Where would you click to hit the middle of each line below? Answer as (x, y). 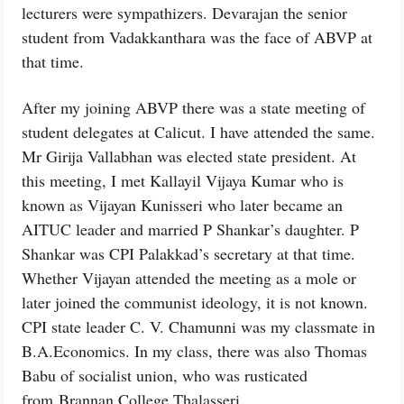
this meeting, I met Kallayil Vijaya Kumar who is (183, 181)
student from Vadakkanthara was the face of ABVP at (197, 37)
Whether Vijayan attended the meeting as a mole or (189, 278)
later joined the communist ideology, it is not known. (195, 303)
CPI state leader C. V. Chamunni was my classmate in (198, 327)
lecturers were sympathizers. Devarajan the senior (184, 13)
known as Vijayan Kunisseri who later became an (182, 205)
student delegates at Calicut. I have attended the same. (198, 132)
